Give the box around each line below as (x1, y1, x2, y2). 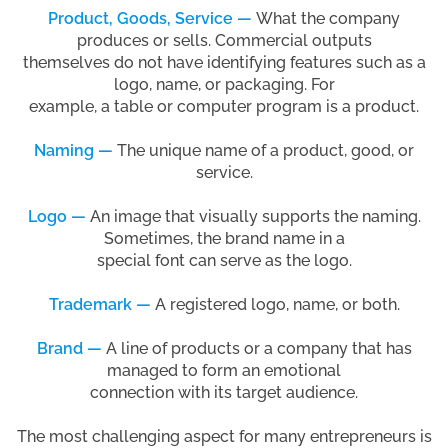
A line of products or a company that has (105, 338, 412, 358)
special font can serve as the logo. (96, 250, 352, 270)
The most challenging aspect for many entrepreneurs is (16, 426, 432, 446)
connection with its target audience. (90, 382, 358, 402)
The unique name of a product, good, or (113, 140, 414, 160)
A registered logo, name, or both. (150, 294, 400, 314)
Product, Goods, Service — (48, 8, 256, 28)
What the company (256, 8, 400, 28)
